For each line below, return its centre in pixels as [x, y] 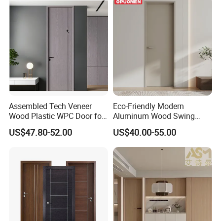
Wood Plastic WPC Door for [57, 116]
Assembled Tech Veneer [51, 106]
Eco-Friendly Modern [148, 106]
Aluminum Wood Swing [154, 116]
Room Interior [33, 126]
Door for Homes [140, 126]
